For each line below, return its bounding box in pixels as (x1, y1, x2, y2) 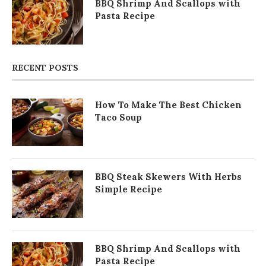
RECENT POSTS (12, 62, 78, 73)
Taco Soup (95, 111, 142, 123)
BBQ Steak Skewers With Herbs (95, 170, 242, 182)
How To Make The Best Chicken (95, 99, 242, 110)
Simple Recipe (95, 183, 162, 195)
